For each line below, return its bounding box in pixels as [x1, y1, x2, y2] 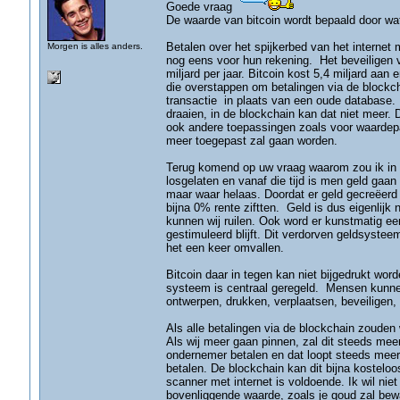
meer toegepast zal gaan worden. [165, 134, 337, 147]
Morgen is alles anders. [46, 41, 143, 51]
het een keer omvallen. [165, 241, 284, 254]
